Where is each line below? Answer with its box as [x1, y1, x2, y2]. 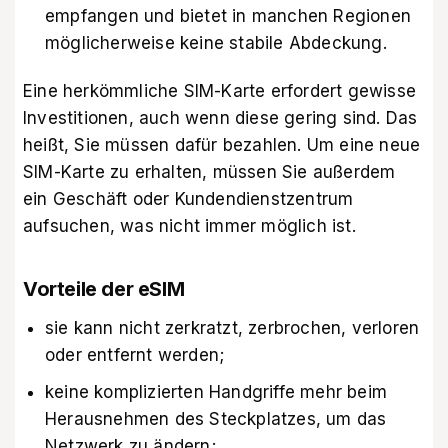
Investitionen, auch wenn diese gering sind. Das [23, 108, 418, 129]
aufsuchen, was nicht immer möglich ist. [23, 216, 356, 237]
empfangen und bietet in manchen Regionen [45, 6, 412, 27]
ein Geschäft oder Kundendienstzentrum [23, 189, 354, 210]
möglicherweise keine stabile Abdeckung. [45, 33, 387, 54]
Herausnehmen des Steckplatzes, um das [45, 408, 387, 429]
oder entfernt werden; [45, 344, 225, 365]
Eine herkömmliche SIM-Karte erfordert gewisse [23, 81, 417, 102]
